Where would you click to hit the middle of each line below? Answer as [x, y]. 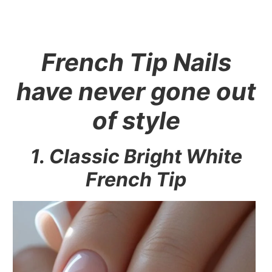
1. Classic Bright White [136, 156]
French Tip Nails [136, 62]
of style [136, 120]
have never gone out [136, 91]
